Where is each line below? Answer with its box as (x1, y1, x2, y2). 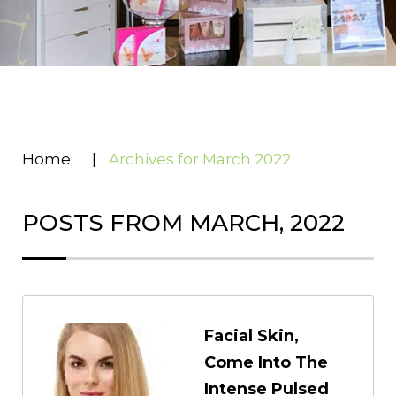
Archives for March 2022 (109, 150, 291, 169)
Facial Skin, (204, 326, 299, 346)
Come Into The (204, 353, 328, 373)
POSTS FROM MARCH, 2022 (22, 209, 345, 238)
